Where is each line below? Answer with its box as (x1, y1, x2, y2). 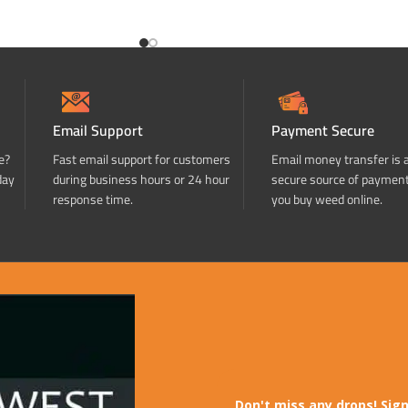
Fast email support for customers (53, 148, 230, 172)
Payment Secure (271, 117, 374, 145)
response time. (53, 188, 133, 212)
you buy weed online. (271, 188, 382, 212)
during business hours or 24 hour (53, 168, 229, 192)
